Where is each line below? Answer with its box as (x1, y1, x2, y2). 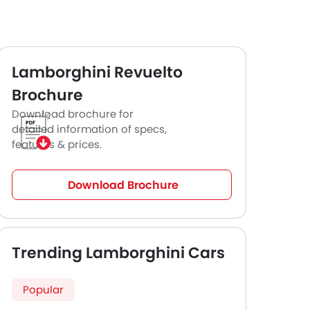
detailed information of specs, (12, 122, 167, 136)
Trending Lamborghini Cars (12, 242, 225, 264)
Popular (23, 282, 64, 297)
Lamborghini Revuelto (12, 62, 183, 83)
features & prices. (12, 137, 102, 152)
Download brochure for (12, 107, 134, 121)
